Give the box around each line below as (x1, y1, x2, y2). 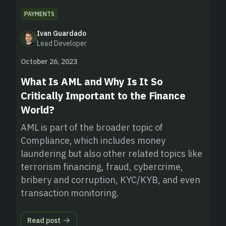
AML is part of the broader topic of (21, 122, 163, 134)
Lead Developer (37, 39, 87, 48)
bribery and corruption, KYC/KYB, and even (21, 174, 201, 186)
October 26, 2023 (21, 57, 77, 67)
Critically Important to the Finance (21, 89, 186, 103)
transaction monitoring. (21, 187, 119, 199)
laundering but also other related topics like (21, 148, 202, 160)
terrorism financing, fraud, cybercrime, (21, 161, 184, 173)
